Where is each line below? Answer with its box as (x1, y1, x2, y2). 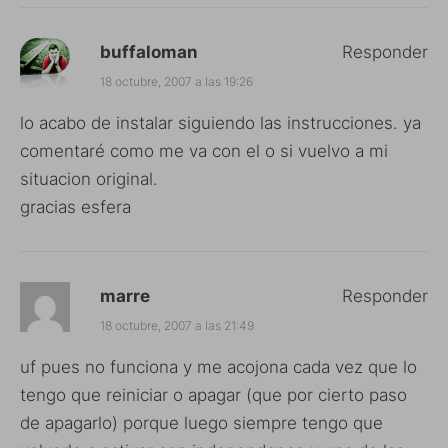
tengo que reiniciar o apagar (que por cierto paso (20, 384, 407, 405)
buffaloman (100, 41, 198, 62)
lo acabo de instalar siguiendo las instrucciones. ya (20, 112, 421, 133)
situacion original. (20, 168, 158, 189)
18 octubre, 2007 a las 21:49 (100, 317, 254, 333)
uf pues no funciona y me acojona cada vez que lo (20, 356, 417, 377)
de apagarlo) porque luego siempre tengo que (20, 412, 383, 433)
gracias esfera (20, 196, 131, 217)
